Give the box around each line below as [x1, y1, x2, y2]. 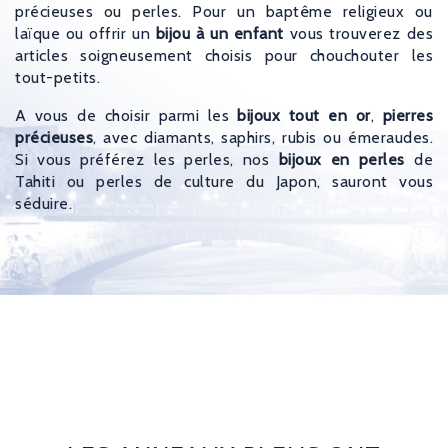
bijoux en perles [278, 149, 405, 169]
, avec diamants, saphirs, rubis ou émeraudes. [93, 127, 433, 147]
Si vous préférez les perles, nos [15, 149, 279, 169]
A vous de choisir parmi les [15, 105, 238, 125]
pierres [374, 105, 434, 125]
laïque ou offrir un [15, 23, 156, 43]
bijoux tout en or [237, 105, 371, 125]
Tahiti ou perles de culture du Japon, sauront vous [15, 171, 433, 191]
